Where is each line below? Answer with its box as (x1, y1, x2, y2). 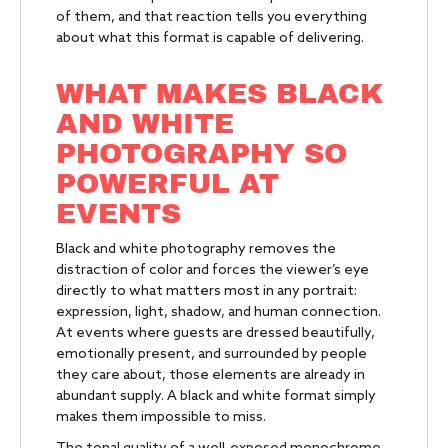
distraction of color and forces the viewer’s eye (56, 262, 369, 279)
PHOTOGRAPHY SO (56, 138, 347, 169)
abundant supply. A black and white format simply (56, 388, 376, 405)
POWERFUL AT (56, 168, 279, 199)
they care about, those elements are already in (56, 367, 365, 384)
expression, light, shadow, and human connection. (56, 304, 381, 321)
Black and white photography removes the (56, 241, 336, 258)
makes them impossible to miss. (56, 409, 266, 426)
